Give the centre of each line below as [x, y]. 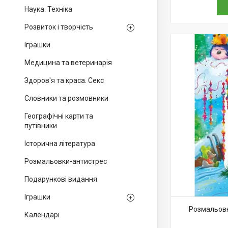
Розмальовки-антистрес [66, 161]
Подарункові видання [61, 179]
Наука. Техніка [48, 9]
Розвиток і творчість [59, 27]
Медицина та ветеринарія [68, 63]
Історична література [60, 144]
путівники [41, 126]
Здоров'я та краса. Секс [64, 80]
